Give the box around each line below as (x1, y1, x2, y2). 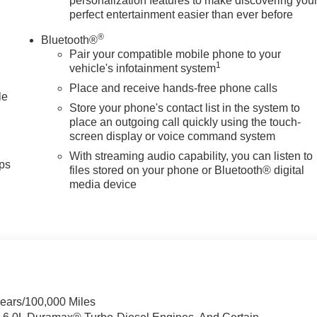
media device (69, 178, 137, 190)
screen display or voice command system (69, 129, 276, 142)
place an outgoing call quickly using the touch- (69, 115, 301, 128)
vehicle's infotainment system (69, 62, 217, 74)
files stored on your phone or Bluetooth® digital (69, 163, 305, 176)
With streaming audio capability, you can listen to (69, 149, 313, 162)
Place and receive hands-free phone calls (69, 81, 278, 94)
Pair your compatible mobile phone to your (69, 47, 282, 60)
